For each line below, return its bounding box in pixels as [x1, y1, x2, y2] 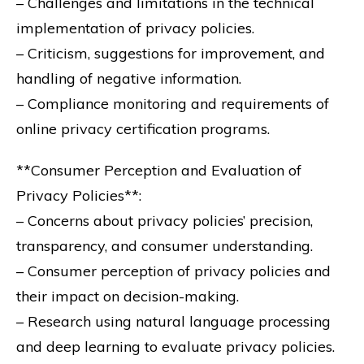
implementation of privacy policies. [16, 18, 254, 37]
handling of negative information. [16, 68, 241, 88]
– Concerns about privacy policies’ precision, [16, 210, 313, 230]
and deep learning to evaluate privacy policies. [16, 336, 335, 356]
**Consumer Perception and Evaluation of [16, 160, 301, 180]
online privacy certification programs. [16, 119, 270, 138]
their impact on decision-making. [16, 286, 239, 305]
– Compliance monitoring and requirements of [16, 93, 329, 113]
